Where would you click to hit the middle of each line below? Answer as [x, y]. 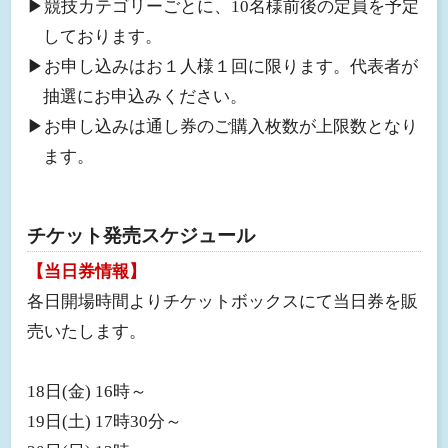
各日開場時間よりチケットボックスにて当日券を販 [222, 302]
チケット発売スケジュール [140, 236]
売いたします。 [86, 332]
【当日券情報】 [86, 272]
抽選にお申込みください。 [145, 96]
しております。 [103, 36]
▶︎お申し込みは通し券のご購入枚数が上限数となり [222, 126]
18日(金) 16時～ [86, 392]
